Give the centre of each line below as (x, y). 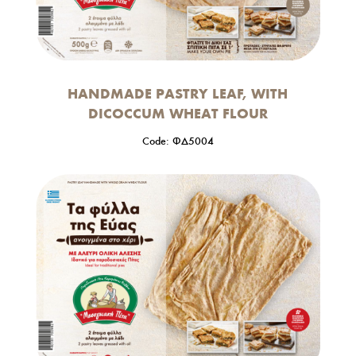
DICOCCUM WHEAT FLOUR (178, 113)
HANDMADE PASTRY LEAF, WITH (178, 93)
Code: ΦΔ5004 (178, 141)
